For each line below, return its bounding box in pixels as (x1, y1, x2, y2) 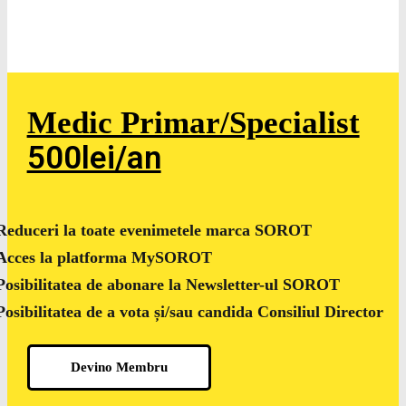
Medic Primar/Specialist (26, 104, 360, 140)
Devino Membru (70, 359, 168, 374)
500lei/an (26, 139, 161, 177)
